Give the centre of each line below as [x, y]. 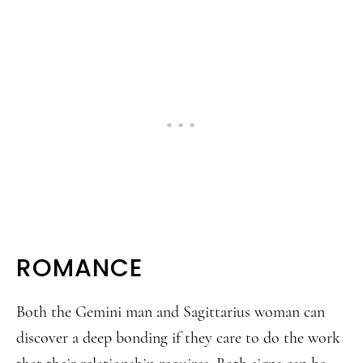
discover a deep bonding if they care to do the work [178, 338]
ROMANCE [79, 268]
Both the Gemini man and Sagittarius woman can [171, 312]
